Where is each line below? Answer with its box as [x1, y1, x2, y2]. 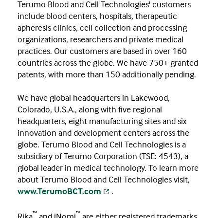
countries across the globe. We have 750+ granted [18, 57, 198, 69]
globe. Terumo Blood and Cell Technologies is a [18, 139, 186, 150]
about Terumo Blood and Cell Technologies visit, [18, 174, 190, 185]
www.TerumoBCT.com [18, 185, 101, 197]
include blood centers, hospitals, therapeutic [18, 10, 177, 22]
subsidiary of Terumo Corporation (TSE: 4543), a [18, 150, 188, 162]
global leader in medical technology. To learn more [18, 162, 199, 174]
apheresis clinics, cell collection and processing [18, 22, 187, 34]
